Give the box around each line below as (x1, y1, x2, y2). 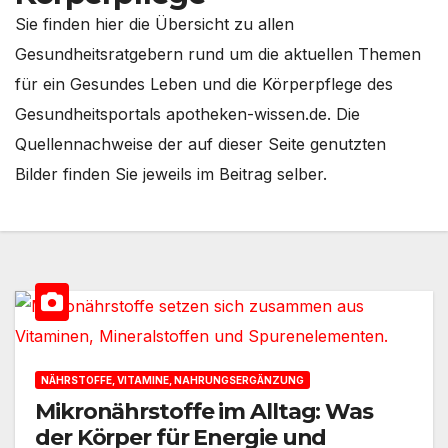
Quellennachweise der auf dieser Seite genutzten (15, 133, 386, 154)
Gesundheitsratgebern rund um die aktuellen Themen (15, 43, 421, 64)
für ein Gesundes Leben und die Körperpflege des (15, 73, 393, 94)
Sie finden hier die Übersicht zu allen (15, 13, 294, 34)
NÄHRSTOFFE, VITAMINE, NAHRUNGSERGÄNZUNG (41, 374, 304, 387)
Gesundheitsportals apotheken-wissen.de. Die (15, 103, 360, 124)
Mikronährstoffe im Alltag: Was (35, 398, 373, 426)
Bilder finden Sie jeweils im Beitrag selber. (15, 163, 327, 184)
